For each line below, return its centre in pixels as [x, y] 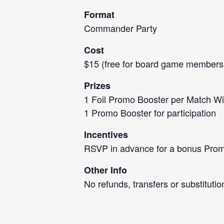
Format [99, 14]
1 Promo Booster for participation [150, 112]
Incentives [106, 134]
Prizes [97, 85]
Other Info [105, 170]
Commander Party [120, 28]
